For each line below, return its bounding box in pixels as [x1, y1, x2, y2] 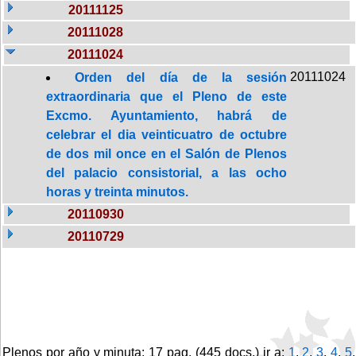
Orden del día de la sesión [75, 70, 288, 84]
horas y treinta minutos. [46, 184, 188, 199]
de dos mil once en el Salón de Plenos [46, 146, 287, 161]
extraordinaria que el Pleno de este [46, 89, 287, 103]
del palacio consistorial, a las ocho [46, 165, 287, 180]
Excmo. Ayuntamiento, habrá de [46, 108, 287, 122]
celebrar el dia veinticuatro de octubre [46, 127, 287, 141]
